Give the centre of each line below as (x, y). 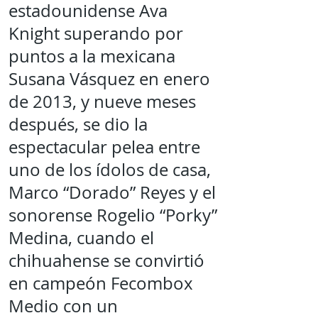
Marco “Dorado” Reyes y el (112, 192)
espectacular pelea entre (104, 147)
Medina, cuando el (81, 238)
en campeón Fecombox (101, 283)
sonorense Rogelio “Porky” (113, 215)
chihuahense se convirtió (106, 261)
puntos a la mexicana (92, 56)
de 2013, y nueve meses (102, 102)
